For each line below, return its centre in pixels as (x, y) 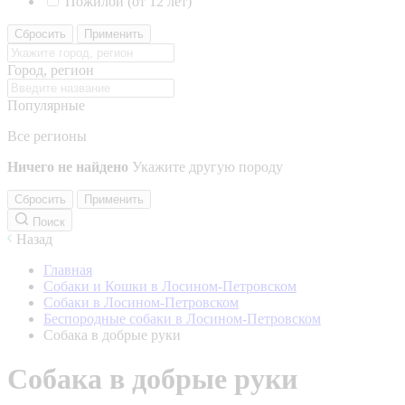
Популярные (46, 105)
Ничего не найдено (68, 167)
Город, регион (51, 70)
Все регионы (47, 136)
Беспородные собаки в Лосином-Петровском (182, 319)
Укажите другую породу (207, 167)
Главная (68, 270)
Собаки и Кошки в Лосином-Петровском (170, 286)
